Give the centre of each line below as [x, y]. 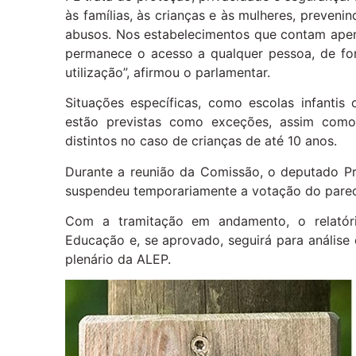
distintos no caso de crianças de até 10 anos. [201, 141]
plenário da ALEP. [118, 259]
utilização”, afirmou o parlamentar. [168, 72]
